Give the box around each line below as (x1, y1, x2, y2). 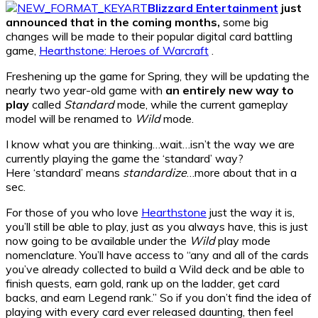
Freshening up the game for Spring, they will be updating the (6, 68, 309, 83)
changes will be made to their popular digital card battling (6, 28, 292, 43)
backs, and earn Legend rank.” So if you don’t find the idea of (6, 290, 312, 305)
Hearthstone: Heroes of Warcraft (39, 43, 209, 57)
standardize (123, 165, 187, 180)
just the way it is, (207, 204, 295, 219)
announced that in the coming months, (6, 14, 220, 29)
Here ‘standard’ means (6, 165, 123, 180)
